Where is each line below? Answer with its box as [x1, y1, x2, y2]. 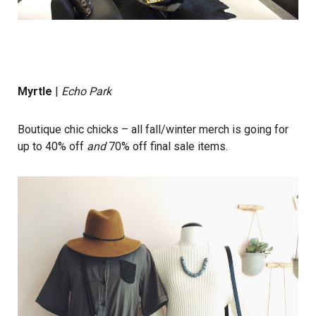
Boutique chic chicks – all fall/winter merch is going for [18, 122, 288, 136]
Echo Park [61, 84, 111, 98]
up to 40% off [18, 139, 87, 153]
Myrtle [18, 84, 52, 98]
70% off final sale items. [106, 139, 231, 153]
